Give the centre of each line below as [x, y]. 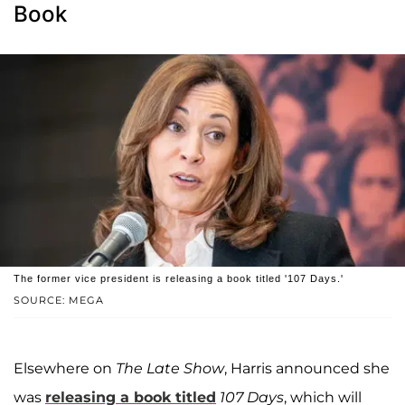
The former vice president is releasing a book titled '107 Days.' [179, 279]
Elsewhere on [65, 369]
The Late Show [170, 369]
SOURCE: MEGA [59, 301]
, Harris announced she [307, 369]
